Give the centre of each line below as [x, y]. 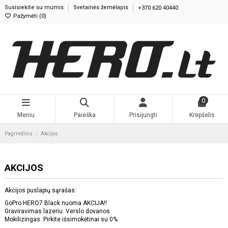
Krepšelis [202, 115]
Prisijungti [143, 115]
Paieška [84, 115]
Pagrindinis [19, 133]
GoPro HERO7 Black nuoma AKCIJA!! [56, 203]
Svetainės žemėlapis [102, 8]
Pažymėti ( [26, 16]
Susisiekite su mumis [35, 8]
